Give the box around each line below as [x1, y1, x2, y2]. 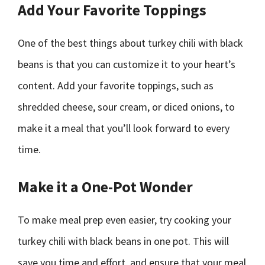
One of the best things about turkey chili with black [18, 36, 243, 50]
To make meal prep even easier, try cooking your [18, 213, 231, 227]
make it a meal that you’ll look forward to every [18, 121, 230, 135]
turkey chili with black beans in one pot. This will [18, 234, 229, 248]
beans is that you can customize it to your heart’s [18, 57, 235, 71]
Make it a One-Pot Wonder [18, 177, 193, 196]
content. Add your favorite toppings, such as [18, 79, 214, 92]
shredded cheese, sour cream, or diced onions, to [18, 100, 235, 114]
